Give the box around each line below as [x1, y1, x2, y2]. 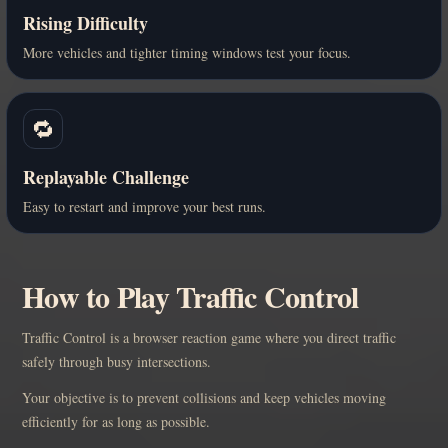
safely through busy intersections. [22, 351, 211, 371]
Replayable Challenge [23, 163, 189, 190]
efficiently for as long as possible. [22, 411, 210, 431]
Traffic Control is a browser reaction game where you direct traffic [22, 327, 396, 347]
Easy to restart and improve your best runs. [23, 196, 266, 216]
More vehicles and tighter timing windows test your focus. [23, 42, 351, 62]
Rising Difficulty [23, 9, 148, 36]
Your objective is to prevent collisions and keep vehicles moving [22, 387, 386, 407]
